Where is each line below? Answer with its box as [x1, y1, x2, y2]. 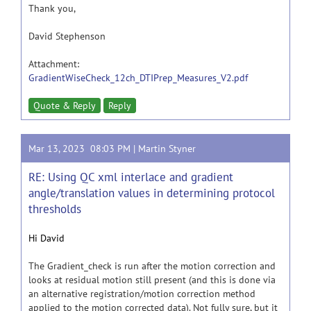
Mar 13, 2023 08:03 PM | [28, 142, 138, 155]
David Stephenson [28, 30, 106, 42]
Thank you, [28, 2, 76, 15]
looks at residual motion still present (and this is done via [28, 274, 276, 286]
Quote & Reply [33, 99, 96, 112]
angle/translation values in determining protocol [28, 185, 275, 201]
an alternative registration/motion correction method [28, 287, 255, 300]
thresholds [28, 201, 81, 217]
